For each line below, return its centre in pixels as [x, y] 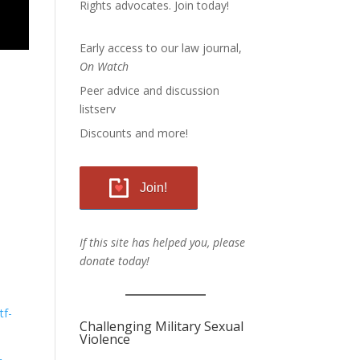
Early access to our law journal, [160, 48]
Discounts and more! [133, 133]
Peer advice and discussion [149, 90]
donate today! [114, 261]
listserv [97, 109]
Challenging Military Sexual [161, 326]
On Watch [104, 66]
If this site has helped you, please [162, 242]
